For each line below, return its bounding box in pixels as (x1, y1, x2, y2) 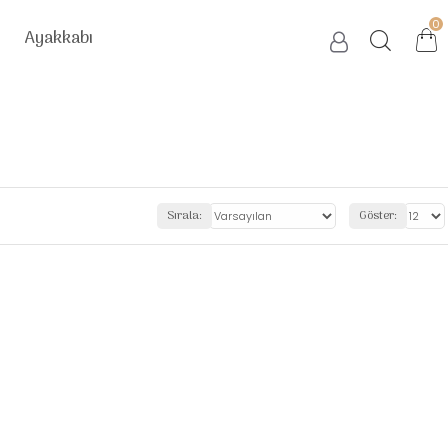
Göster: (359, 206, 397, 226)
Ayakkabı (24, 24, 93, 53)
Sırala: (167, 206, 202, 226)
